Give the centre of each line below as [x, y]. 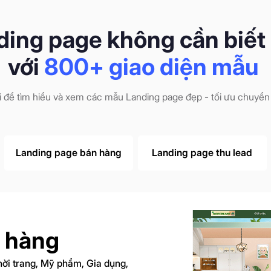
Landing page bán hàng [68, 152]
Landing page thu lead [202, 152]
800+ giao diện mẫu [151, 67]
